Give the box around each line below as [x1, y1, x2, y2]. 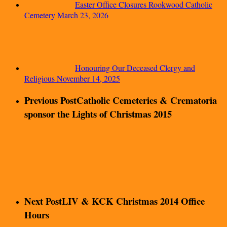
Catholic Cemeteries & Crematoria [77, 93, 217, 107]
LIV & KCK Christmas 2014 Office [62, 194, 205, 208]
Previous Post [24, 93, 77, 107]
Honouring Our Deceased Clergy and [75, 62, 195, 73]
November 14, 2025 [57, 73, 120, 84]
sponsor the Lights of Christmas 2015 [24, 106, 172, 121]
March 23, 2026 [57, 10, 108, 21]
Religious [24, 73, 55, 84]
